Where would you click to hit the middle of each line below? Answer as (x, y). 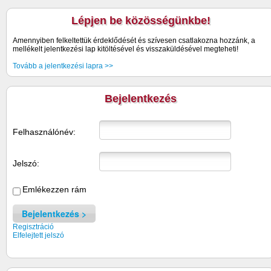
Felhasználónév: (44, 132)
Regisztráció (33, 227)
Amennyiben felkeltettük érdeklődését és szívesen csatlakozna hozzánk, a (134, 40)
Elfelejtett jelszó (38, 235)
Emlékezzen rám (54, 189)
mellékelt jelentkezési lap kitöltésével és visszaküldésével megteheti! (126, 49)
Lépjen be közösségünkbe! (141, 20)
